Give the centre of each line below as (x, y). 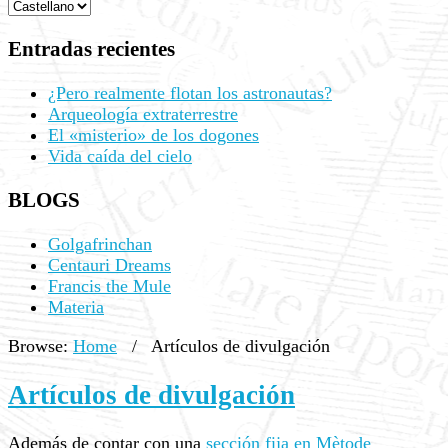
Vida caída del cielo (120, 156)
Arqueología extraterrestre (143, 114)
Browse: (38, 346)
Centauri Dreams (109, 265)
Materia (76, 307)
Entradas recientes (91, 49)
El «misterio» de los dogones (153, 135)
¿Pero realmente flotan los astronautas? (190, 93)
